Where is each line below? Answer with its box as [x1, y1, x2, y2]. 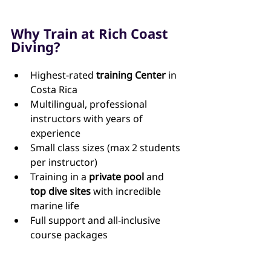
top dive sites [30, 184, 91, 198]
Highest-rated [30, 68, 96, 82]
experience [30, 126, 80, 140]
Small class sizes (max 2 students [30, 141, 183, 155]
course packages [30, 228, 108, 242]
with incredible [91, 184, 163, 198]
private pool [89, 170, 144, 184]
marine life [30, 199, 79, 213]
